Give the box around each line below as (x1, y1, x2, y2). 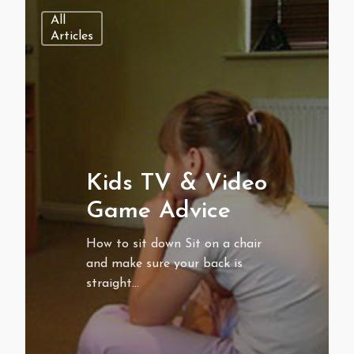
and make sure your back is (85, 258, 243, 271)
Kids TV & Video (85, 171, 267, 197)
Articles (51, 29, 93, 43)
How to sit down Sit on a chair (85, 238, 262, 251)
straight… (85, 277, 139, 291)
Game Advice (85, 199, 231, 224)
